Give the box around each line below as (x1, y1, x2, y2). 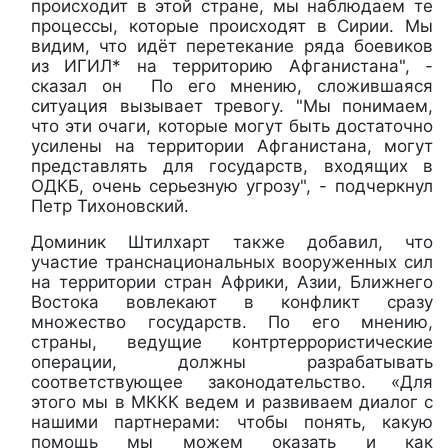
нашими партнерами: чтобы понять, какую (31, 411, 433, 432)
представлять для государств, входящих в (31, 155, 433, 176)
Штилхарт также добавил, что (128, 231, 433, 252)
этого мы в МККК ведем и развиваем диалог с (31, 391, 433, 412)
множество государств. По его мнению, (31, 311, 433, 332)
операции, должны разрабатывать (31, 351, 433, 372)
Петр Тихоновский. (31, 195, 199, 216)
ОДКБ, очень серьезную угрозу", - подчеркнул (31, 175, 433, 196)
